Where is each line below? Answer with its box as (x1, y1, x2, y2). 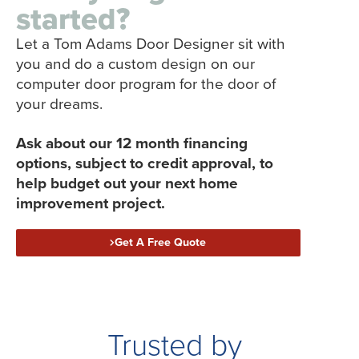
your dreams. (16, 92, 103, 116)
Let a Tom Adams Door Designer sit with (16, 32, 285, 56)
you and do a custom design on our (16, 52, 255, 76)
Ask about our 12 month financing (16, 131, 248, 155)
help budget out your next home (16, 171, 238, 196)
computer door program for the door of (16, 72, 276, 96)
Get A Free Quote (115, 234, 207, 252)
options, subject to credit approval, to (16, 151, 273, 175)
